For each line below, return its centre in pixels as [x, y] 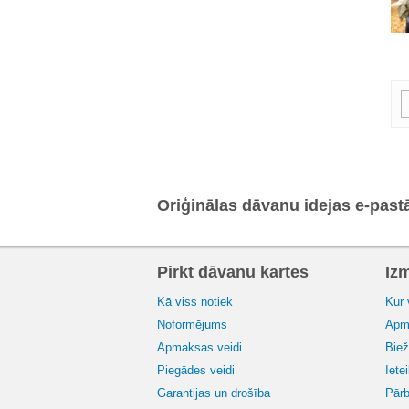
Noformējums [192, 324]
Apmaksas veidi [199, 347]
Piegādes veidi [196, 370]
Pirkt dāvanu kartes [233, 272]
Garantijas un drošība [214, 393]
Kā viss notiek [195, 301]
